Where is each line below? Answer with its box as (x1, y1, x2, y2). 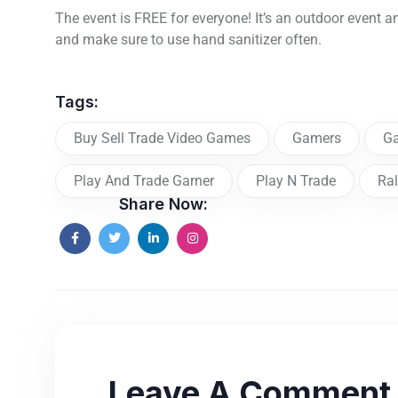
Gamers (292, 129, 341, 147)
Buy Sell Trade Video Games (74, 129, 251, 147)
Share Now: (119, 195, 208, 214)
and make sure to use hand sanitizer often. (55, 31, 322, 48)
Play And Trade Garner (74, 171, 214, 189)
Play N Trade (256, 171, 336, 189)
